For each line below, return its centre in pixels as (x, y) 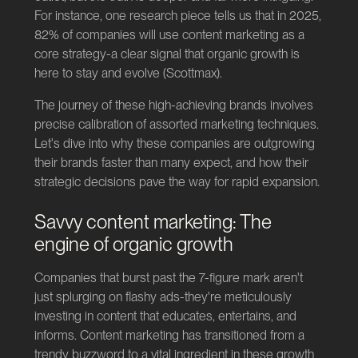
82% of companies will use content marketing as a (169, 35)
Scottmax (191, 74)
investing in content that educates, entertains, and (165, 316)
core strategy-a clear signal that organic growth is (167, 54)
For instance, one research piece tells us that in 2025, (177, 16)
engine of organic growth (133, 245)
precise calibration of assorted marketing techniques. (176, 125)
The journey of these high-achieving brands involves (173, 105)
